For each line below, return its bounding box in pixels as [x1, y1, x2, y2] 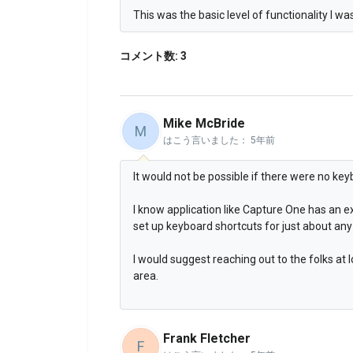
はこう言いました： [163, 134, 251, 146]
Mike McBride [163, 115, 245, 131]
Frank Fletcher [163, 330, 251, 346]
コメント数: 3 [120, 50, 187, 62]
